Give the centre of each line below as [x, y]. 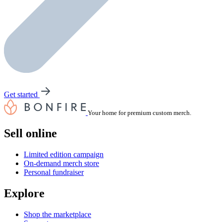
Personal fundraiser [54, 172]
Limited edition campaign [64, 154]
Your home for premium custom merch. [139, 113]
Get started [22, 94]
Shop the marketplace [57, 214]
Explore [24, 193]
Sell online [30, 133]
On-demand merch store [61, 163]
